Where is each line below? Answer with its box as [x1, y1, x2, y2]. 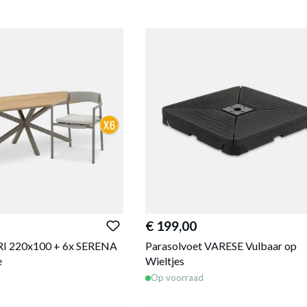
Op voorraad [150, 272, 204, 284]
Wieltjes [145, 254, 184, 267]
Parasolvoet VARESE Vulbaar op [145, 238, 297, 252]
